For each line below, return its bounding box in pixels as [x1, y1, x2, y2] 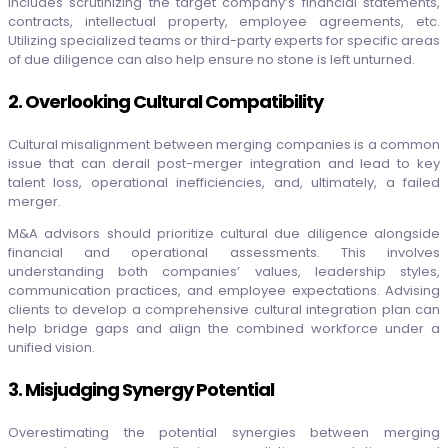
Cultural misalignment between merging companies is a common [8, 135, 440, 155]
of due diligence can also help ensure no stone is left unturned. [8, 50, 415, 70]
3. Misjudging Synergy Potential [8, 377, 274, 403]
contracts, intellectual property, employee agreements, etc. [8, 12, 440, 32]
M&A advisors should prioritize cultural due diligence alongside [8, 224, 440, 244]
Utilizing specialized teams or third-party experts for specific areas [8, 31, 440, 51]
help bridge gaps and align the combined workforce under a [8, 319, 440, 339]
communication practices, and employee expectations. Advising [8, 281, 440, 301]
